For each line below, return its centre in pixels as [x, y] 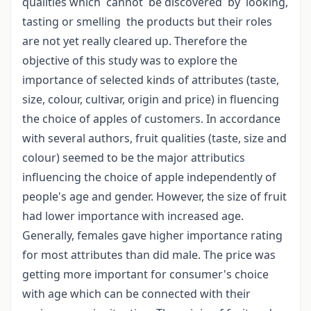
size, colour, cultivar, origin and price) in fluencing [151, 100]
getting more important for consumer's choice [145, 275]
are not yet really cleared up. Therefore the [135, 41]
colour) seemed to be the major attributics [134, 158]
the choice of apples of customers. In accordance [151, 119]
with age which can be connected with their [136, 294]
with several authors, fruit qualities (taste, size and [154, 138]
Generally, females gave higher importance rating [152, 236]
